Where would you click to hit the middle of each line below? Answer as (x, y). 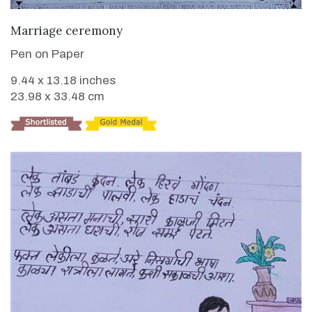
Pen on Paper (47, 54)
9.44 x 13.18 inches (63, 81)
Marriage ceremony (67, 31)
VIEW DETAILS (156, 29)
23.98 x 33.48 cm (57, 97)
